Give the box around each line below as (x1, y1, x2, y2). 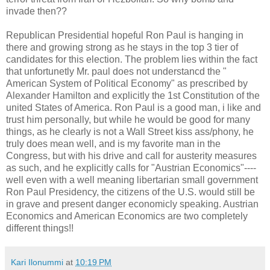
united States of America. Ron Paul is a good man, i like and (6, 102, 261, 113)
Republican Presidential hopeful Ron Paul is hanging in (6, 30, 243, 40)
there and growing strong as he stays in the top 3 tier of (6, 42, 238, 52)
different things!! (6, 222, 74, 233)
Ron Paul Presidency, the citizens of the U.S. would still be (6, 186, 255, 197)
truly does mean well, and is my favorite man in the (6, 138, 221, 149)
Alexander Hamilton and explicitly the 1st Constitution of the (6, 90, 260, 101)
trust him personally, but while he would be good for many (6, 114, 250, 125)
